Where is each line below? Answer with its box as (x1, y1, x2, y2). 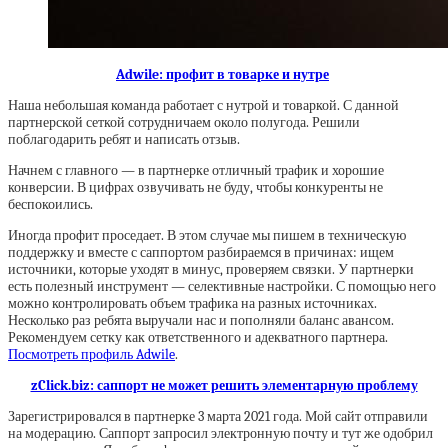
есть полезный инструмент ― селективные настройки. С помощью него (8, 278, 436, 295)
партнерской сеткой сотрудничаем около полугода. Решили (8, 114, 360, 131)
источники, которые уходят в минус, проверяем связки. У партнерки (8, 261, 414, 278)
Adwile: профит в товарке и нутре (116, 66, 329, 83)
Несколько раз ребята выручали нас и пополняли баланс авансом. (8, 312, 394, 329)
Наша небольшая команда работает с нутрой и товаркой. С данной (8, 97, 399, 114)
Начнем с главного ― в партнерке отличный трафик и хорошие (8, 162, 384, 179)
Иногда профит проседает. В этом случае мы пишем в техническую (8, 227, 406, 244)
